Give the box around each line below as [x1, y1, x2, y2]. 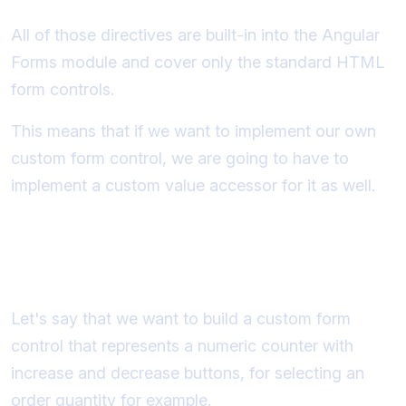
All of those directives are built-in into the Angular [11, 24, 380, 44]
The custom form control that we [11, 237, 364, 266]
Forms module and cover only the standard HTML [11, 52, 384, 72]
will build [11, 265, 102, 294]
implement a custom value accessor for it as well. [11, 175, 375, 195]
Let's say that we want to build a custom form [11, 308, 351, 328]
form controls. [11, 79, 114, 99]
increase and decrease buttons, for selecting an [11, 362, 364, 382]
